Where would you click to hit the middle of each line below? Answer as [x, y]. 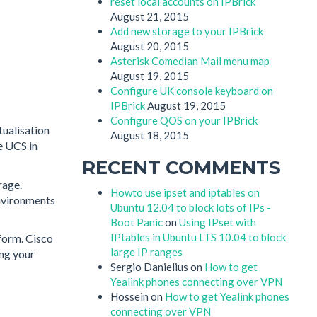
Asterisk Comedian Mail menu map [190, 61]
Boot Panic [137, 222]
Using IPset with [218, 222]
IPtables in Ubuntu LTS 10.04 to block [198, 237]
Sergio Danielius [149, 266]
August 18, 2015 [150, 135]
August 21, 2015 [150, 16]
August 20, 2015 [150, 46]
